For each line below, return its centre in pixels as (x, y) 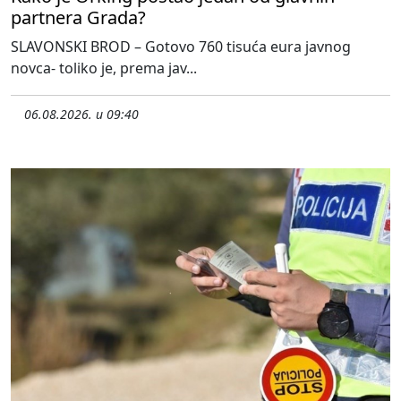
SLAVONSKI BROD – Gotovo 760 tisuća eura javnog (181, 47)
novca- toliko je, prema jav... (104, 68)
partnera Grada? (78, 18)
